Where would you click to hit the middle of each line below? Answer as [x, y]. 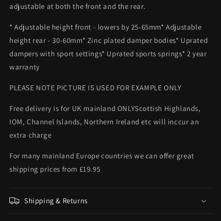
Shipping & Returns [56, 200]
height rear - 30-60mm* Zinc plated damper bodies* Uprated [109, 40]
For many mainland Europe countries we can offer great [102, 155]
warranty [25, 67]
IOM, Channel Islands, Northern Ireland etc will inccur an [104, 121]
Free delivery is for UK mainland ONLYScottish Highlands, [105, 108]
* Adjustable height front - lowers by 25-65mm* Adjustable [106, 27]
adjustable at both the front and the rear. [78, 6]
